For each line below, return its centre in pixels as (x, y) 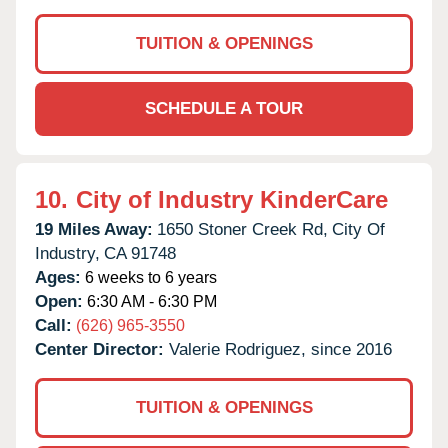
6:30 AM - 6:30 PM (150, 301)
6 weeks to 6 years (149, 277)
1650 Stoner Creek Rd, (242, 229)
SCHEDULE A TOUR (224, 108)
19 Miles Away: (94, 229)
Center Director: (102, 349)
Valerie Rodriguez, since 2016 (280, 349)
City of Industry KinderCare (232, 199)
